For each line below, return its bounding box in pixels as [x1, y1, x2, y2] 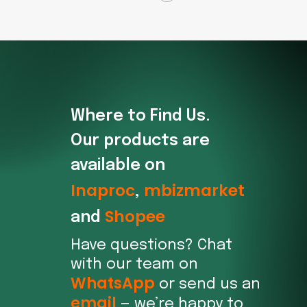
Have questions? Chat [70, 238, 232, 254]
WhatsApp [70, 273, 155, 295]
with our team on [70, 257, 198, 273]
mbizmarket [143, 180, 245, 202]
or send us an [154, 277, 260, 293]
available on [70, 158, 165, 174]
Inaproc [70, 180, 135, 202]
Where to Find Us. [70, 108, 210, 125]
